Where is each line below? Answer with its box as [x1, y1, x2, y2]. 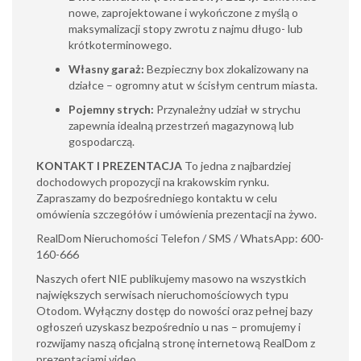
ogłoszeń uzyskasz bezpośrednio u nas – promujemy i [36, 320, 301, 334]
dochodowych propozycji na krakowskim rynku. [36, 175, 269, 189]
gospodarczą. [68, 135, 135, 148]
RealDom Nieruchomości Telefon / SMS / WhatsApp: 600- [36, 231, 324, 245]
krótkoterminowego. [68, 38, 172, 52]
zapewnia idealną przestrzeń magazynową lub [68, 118, 294, 132]
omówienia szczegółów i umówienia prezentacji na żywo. [36, 207, 317, 221]
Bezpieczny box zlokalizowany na [144, 62, 309, 76]
